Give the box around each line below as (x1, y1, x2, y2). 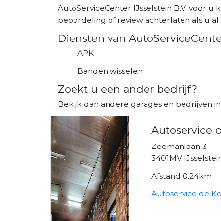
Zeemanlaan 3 (151, 141, 207, 151)
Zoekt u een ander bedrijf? (58, 82, 197, 95)
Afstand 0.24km (151, 171, 212, 181)
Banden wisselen (77, 66, 143, 75)
